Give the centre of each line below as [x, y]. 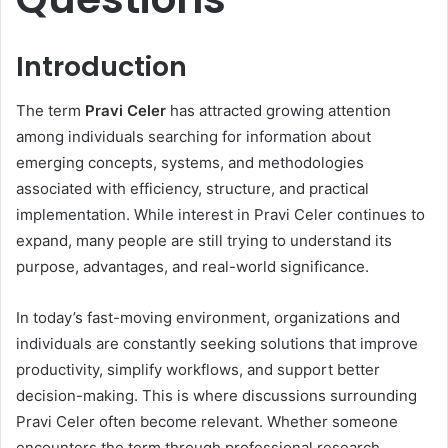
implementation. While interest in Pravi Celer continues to [220, 215]
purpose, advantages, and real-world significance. [192, 267]
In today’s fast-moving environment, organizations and [208, 318]
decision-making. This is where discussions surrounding [216, 396]
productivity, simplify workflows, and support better [198, 370]
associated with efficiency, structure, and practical [192, 189]
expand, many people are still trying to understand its [204, 241]
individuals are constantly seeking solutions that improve [217, 344]
